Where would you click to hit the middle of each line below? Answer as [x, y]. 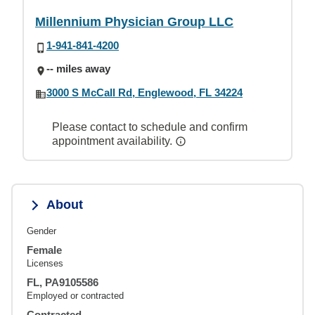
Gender [41, 231]
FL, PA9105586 [63, 282]
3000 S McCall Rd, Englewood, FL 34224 [144, 92]
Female [44, 250]
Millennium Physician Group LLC [134, 22]
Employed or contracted [75, 295]
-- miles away [78, 69]
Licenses [45, 263]
